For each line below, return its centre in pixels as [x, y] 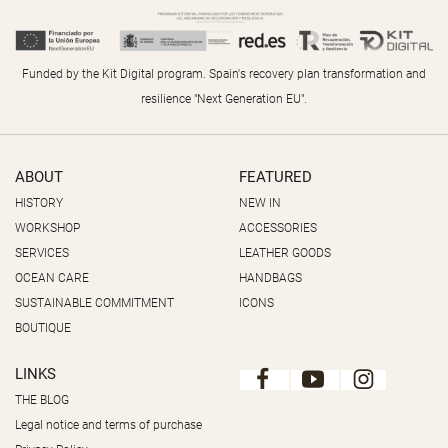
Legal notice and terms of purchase [108, 425]
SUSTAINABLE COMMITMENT [94, 302]
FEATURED [275, 176]
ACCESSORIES [278, 227]
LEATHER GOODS [285, 252]
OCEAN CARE [52, 277]
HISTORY [39, 202]
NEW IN [260, 202]
